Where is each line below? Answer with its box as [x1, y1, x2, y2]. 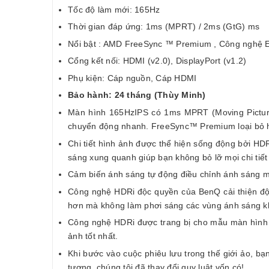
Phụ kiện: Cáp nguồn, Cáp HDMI [68, 73, 197, 83]
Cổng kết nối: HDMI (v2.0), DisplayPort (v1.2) [68, 56, 247, 66]
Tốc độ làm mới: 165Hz [68, 4, 160, 14]
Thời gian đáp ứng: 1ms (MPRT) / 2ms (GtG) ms [68, 22, 259, 32]
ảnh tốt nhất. [68, 231, 118, 241]
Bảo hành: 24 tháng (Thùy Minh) [68, 90, 206, 100]
